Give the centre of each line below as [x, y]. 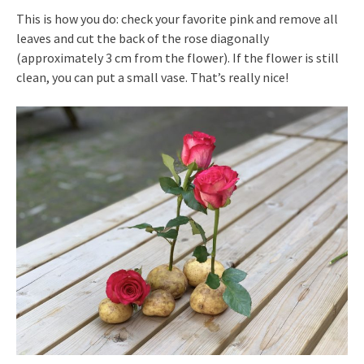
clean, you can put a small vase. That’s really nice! [152, 77]
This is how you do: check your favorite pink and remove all [177, 18]
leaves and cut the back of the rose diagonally [143, 38]
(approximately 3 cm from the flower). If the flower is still [178, 57]
